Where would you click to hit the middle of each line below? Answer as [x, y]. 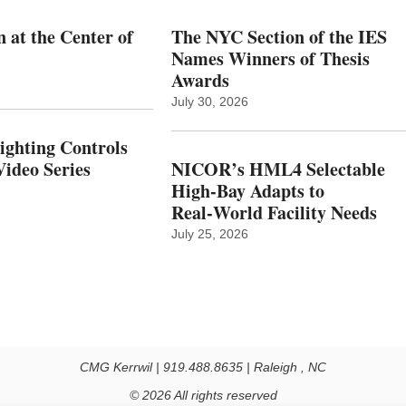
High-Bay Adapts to [247, 191]
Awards [200, 81]
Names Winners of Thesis [270, 59]
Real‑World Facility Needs [274, 213]
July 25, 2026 [209, 234]
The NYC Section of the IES [279, 37]
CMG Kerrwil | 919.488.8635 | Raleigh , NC [203, 367]
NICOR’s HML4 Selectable [278, 169]
